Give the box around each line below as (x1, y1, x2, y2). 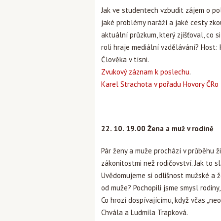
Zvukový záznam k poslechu (101, 67, 189, 76)
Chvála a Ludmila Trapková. (101, 208, 188, 217)
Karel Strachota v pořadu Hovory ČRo (101, 79, 219, 89)
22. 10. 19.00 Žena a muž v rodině (101, 124, 214, 133)
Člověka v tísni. (101, 55, 149, 64)
